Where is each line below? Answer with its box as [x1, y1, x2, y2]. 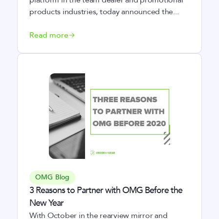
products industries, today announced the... [29, 6, 179, 17]
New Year [29, 197, 64, 209]
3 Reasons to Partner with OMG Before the [29, 184, 182, 197]
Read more [29, 30, 68, 41]
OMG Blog [35, 173, 70, 182]
